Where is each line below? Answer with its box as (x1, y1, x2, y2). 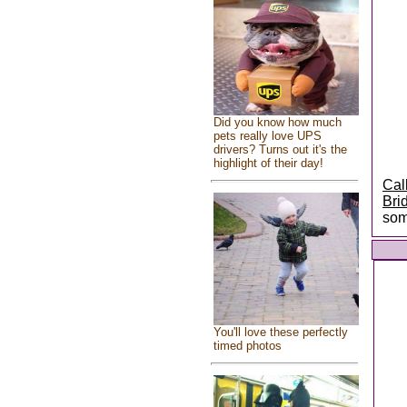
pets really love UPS (213, 128, 322, 143)
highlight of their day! (213, 155, 323, 170)
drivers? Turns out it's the (213, 142, 347, 156)
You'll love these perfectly (213, 325, 348, 340)
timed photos (213, 339, 282, 353)
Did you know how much (213, 114, 342, 129)
